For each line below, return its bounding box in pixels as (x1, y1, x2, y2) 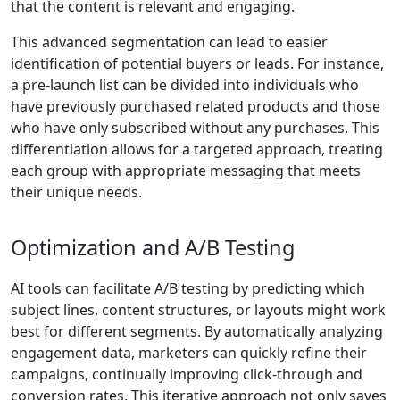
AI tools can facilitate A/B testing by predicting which (11, 279, 365, 299)
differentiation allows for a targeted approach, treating (11, 139, 383, 160)
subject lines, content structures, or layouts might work (11, 300, 386, 321)
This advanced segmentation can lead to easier (11, 32, 328, 53)
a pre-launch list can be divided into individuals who (11, 75, 359, 96)
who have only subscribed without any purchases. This (11, 118, 379, 138)
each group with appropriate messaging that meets (11, 161, 361, 181)
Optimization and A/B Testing (11, 233, 295, 262)
